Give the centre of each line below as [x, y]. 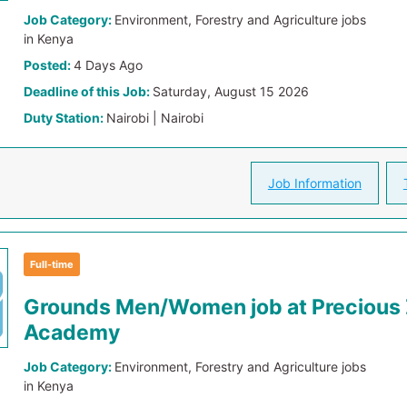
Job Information [314, 183]
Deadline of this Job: [89, 91]
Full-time [52, 264]
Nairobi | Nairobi [155, 118]
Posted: [49, 65]
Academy [72, 333]
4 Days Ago [109, 65]
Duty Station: [65, 118]
